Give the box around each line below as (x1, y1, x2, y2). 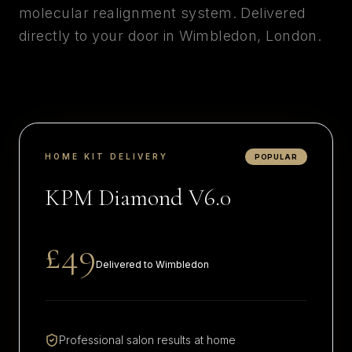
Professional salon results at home (59, 333, 236, 346)
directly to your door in (19, 27, 180, 44)
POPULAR (254, 152, 298, 161)
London (266, 27, 317, 44)
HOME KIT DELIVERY (45, 152, 168, 161)
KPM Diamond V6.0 (45, 183, 231, 212)
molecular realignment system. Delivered (19, 5, 306, 21)
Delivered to (96, 258, 156, 270)
